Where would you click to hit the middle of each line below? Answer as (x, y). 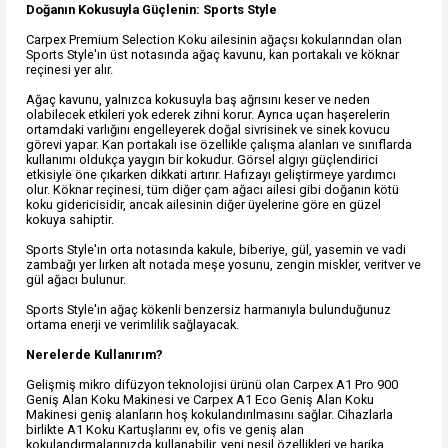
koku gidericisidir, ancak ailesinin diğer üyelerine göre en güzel (203, 204)
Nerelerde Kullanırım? (94, 354)
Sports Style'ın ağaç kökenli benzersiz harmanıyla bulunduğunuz (208, 309)
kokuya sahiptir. (70, 219)
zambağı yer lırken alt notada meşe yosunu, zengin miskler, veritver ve (223, 264)
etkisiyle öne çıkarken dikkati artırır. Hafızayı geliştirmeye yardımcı (211, 174)
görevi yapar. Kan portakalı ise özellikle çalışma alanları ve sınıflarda (219, 144)
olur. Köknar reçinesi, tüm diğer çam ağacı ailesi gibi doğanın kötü (212, 189)
